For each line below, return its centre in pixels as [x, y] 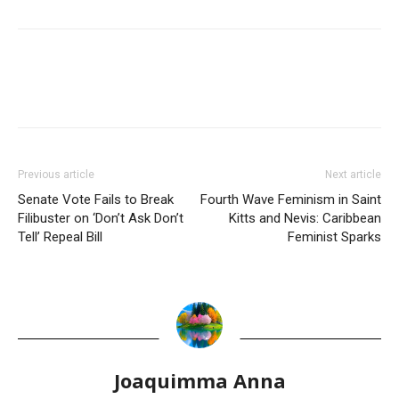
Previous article [56, 175]
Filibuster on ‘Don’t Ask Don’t [101, 218]
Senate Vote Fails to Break [96, 199]
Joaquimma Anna [199, 380]
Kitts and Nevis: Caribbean [305, 218]
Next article [353, 175]
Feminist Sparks [334, 237]
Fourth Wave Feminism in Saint [291, 199]
